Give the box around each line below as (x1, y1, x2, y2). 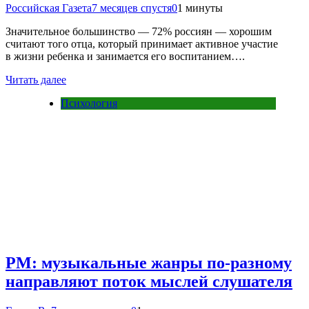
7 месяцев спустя (92, 2, 172, 14)
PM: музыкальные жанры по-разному (6, 254, 292, 272)
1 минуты (177, 2, 223, 14)
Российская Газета (6, 2, 92, 14)
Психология (61, 97, 117, 110)
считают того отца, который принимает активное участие (6, 38, 278, 50)
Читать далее (6, 74, 66, 86)
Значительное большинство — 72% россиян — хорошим (6, 26, 272, 38)
